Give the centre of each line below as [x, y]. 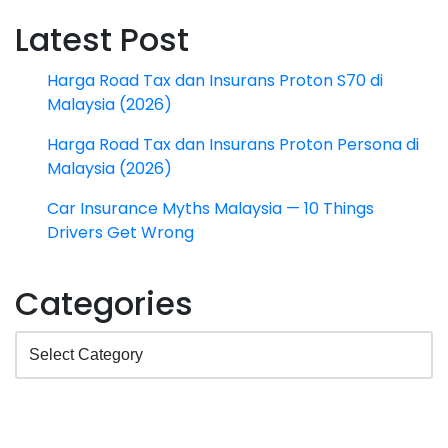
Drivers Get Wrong [120, 232]
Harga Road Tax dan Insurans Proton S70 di [215, 80]
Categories [104, 303]
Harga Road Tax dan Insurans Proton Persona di [233, 144]
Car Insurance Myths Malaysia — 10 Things [210, 208]
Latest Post [102, 39]
